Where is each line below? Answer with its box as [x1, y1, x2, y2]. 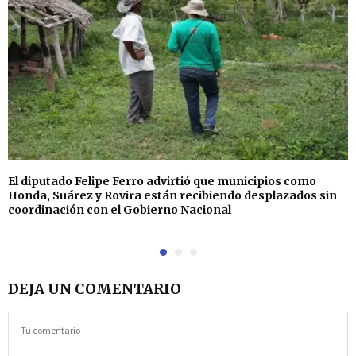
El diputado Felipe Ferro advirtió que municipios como [8, 173, 316, 188]
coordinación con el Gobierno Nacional [8, 202, 231, 217]
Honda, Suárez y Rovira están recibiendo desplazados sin [8, 188, 337, 203]
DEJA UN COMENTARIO [8, 279, 181, 298]
